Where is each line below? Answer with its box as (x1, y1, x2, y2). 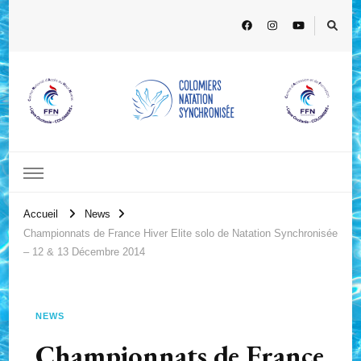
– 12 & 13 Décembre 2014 (23, 246, 145, 259)
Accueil (23, 207, 58, 220)
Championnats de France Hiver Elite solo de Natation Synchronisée (23, 227, 338, 240)
